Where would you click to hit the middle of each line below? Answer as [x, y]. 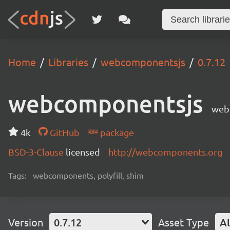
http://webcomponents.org [165, 152]
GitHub [63, 132]
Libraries [68, 62]
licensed [83, 152]
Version [26, 222]
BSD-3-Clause [37, 152]
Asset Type [184, 222]
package [116, 132]
